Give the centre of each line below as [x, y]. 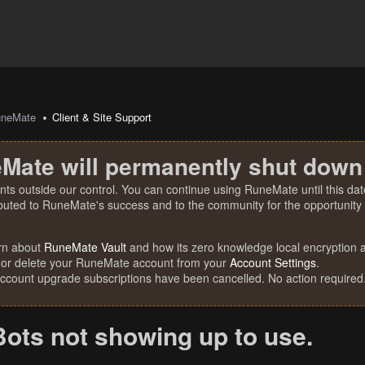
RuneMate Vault [85, 247]
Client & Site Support [102, 117]
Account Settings [273, 262]
